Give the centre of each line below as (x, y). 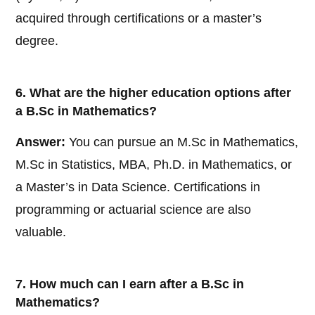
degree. (37, 41)
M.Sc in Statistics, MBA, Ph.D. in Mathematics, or (154, 165)
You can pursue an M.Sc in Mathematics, (182, 142)
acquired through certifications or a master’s (139, 19)
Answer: (41, 142)
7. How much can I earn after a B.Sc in (130, 284)
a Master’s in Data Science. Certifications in (138, 187)
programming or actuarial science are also (134, 210)
